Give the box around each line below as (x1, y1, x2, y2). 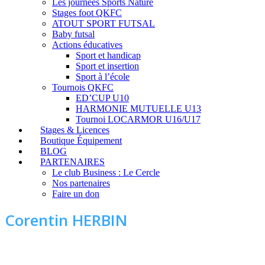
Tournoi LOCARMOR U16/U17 (76, 114, 201, 124)
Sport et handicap (76, 50, 141, 60)
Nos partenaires (52, 177, 110, 188)
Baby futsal (52, 28, 95, 39)
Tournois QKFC (52, 82, 114, 92)
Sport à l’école (76, 71, 130, 82)
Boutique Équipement (40, 135, 122, 146)
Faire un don (52, 188, 99, 199)
